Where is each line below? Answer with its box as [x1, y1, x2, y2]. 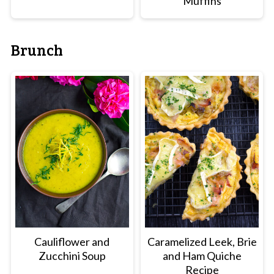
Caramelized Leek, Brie [147, 235, 257, 249]
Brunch [10, 39, 63, 61]
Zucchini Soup [38, 249, 106, 263]
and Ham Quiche [162, 249, 242, 263]
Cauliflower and [34, 235, 110, 249]
